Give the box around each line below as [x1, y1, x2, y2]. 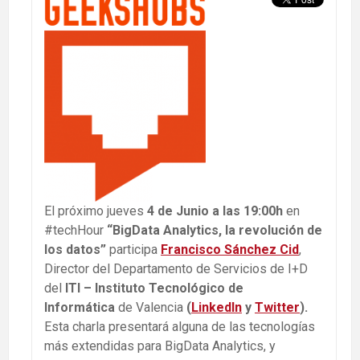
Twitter [255, 299, 300, 315]
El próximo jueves [44, 202, 144, 219]
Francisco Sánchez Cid [161, 241, 299, 257]
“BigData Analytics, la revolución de [107, 222, 322, 238]
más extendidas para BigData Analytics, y [44, 337, 276, 354]
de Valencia [118, 299, 183, 315]
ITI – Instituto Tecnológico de [65, 280, 243, 296]
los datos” [44, 241, 106, 257]
